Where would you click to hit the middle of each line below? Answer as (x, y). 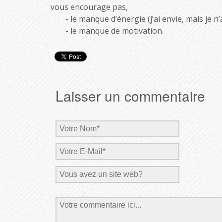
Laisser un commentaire (130, 95)
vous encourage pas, (89, 7)
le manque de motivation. (117, 30)
